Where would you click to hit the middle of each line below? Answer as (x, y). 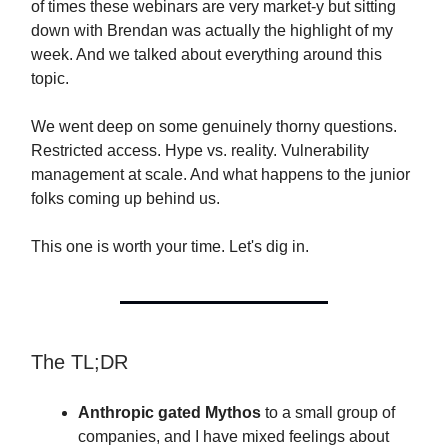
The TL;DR (79, 362)
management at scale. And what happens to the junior (220, 175)
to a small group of (328, 413)
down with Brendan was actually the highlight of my (212, 31)
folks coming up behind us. (125, 199)
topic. (50, 79)
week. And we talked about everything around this (206, 55)
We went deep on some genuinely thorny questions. (214, 127)
